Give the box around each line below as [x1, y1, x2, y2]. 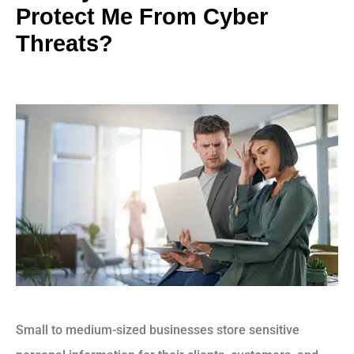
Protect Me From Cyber [16, 4, 268, 30]
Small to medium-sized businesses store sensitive [16, 322, 299, 337]
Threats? [16, 31, 113, 57]
